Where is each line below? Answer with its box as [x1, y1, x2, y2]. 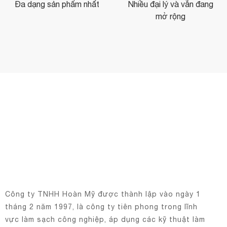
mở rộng [155, 11, 185, 21]
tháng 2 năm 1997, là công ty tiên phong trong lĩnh [5, 202, 198, 211]
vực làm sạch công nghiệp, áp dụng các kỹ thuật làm [5, 215, 205, 223]
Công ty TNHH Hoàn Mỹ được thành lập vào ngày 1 [5, 190, 201, 198]
